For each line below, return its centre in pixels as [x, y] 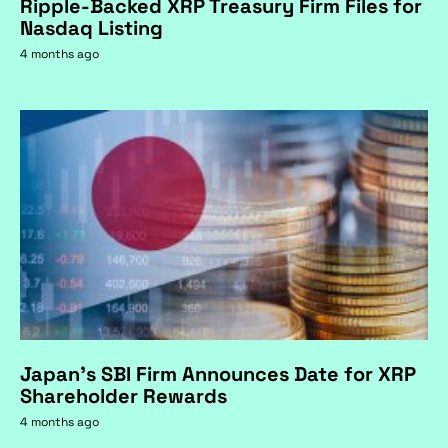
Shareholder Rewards [123, 395]
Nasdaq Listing [91, 28]
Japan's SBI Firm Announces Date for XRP [218, 373]
